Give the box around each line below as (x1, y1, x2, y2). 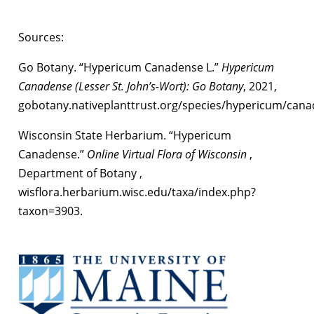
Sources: (18, 29, 64, 45)
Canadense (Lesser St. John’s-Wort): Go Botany (18, 78, 243, 94)
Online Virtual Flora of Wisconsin (87, 146, 250, 162)
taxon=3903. (18, 203, 83, 219)
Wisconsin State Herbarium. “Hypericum (18, 127, 231, 143)
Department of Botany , (18, 165, 142, 181)
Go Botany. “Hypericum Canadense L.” (18, 59, 221, 75)
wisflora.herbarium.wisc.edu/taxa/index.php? (18, 184, 256, 200)
